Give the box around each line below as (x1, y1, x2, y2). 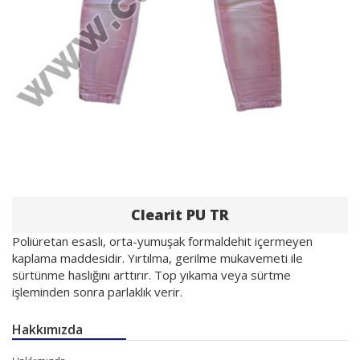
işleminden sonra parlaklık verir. (12, 284, 182, 301)
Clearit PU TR (131, 205, 229, 225)
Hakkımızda (12, 321, 83, 339)
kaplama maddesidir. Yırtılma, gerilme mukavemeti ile (12, 250, 303, 267)
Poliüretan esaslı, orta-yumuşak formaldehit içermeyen (12, 233, 313, 250)
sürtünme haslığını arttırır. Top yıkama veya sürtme (12, 267, 291, 284)
